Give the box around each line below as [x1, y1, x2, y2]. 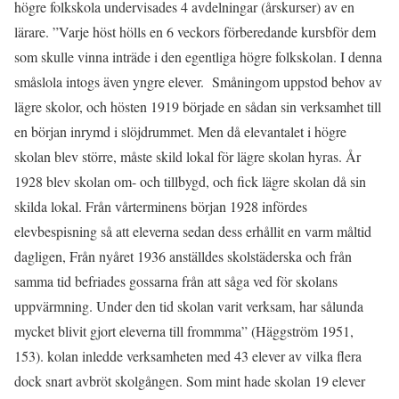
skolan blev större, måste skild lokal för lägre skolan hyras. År [14, 146, 361, 166]
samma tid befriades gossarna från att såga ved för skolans [14, 271, 338, 290]
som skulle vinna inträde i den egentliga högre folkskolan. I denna [14, 46, 382, 66]
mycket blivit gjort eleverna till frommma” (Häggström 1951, [14, 321, 354, 340]
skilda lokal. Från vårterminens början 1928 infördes [14, 196, 307, 216]
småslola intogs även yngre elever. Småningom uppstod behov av [14, 71, 382, 91]
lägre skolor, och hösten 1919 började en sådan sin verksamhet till [14, 96, 381, 116]
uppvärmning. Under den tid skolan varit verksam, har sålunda [14, 296, 363, 315]
